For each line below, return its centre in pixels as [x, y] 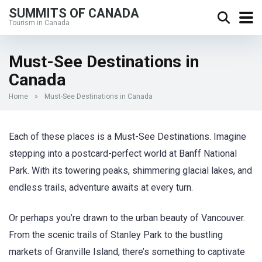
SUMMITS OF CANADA [74, 13]
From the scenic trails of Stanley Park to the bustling [116, 235]
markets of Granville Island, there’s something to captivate [127, 252]
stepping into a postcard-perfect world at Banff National [123, 154]
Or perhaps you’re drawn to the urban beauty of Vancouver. [127, 218]
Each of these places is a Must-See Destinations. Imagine [127, 137]
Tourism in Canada [39, 23]
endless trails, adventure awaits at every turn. [101, 187]
